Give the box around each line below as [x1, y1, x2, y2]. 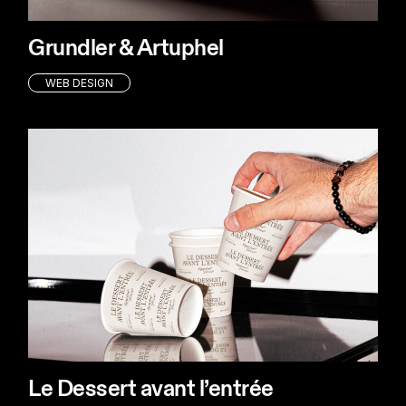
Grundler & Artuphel [28, 37, 224, 61]
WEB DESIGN [45, 75, 114, 90]
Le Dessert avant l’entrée [28, 378, 274, 401]
